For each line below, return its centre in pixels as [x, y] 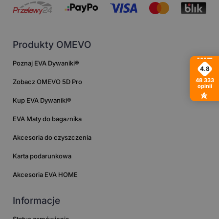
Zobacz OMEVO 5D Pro [48, 82]
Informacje [37, 201]
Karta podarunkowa [42, 156]
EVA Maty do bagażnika [47, 119]
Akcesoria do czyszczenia [52, 138]
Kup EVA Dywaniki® [42, 100]
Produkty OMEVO [52, 45]
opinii [205, 86]
